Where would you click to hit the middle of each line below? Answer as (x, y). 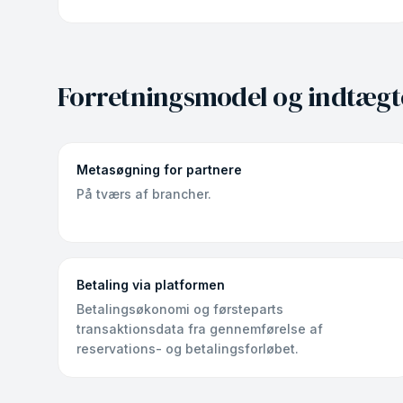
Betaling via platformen (151, 285)
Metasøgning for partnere (159, 170)
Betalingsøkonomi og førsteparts (180, 309)
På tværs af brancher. (144, 194)
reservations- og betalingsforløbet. (188, 349)
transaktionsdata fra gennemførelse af (200, 329)
